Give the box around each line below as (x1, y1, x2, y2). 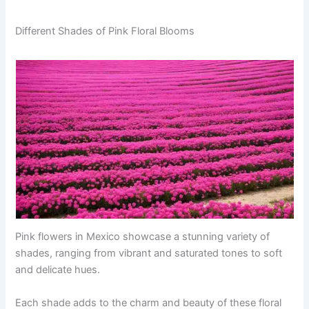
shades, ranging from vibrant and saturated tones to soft (15, 247, 283, 260)
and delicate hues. (15, 263, 101, 277)
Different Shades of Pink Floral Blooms (15, 25, 195, 38)
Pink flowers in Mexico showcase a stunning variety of (15, 230, 270, 243)
